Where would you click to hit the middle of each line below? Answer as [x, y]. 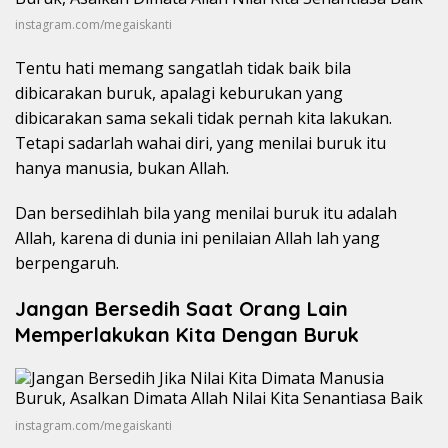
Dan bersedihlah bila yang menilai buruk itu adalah [206, 213]
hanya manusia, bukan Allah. [122, 168]
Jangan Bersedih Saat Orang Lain [181, 309]
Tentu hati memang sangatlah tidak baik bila [183, 68]
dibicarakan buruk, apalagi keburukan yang [179, 93]
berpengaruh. [67, 263]
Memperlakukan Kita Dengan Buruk [187, 335]
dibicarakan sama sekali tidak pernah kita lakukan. [203, 118]
